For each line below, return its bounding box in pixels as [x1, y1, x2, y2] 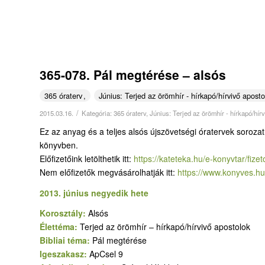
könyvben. [40, 138, 78, 151]
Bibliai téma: [40, 234, 92, 247]
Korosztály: [40, 207, 88, 219]
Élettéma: [40, 221, 80, 233]
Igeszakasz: [40, 248, 89, 260]
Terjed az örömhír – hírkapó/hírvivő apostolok [80, 221, 250, 233]
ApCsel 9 [89, 248, 123, 260]
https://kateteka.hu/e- [134, 152, 213, 164]
